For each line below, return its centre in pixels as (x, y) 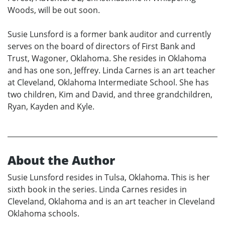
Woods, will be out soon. (54, 10)
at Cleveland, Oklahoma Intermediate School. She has (108, 82)
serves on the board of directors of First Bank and (101, 46)
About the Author (61, 160)
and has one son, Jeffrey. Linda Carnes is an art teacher (111, 70)
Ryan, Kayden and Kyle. (51, 106)
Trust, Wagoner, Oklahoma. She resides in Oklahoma (107, 58)
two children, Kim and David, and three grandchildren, (110, 94)
